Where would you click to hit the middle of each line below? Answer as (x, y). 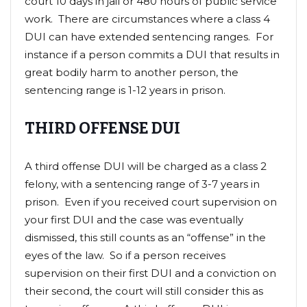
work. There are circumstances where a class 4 (147, 19)
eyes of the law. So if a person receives (125, 255)
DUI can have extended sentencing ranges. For (149, 36)
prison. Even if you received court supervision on (151, 201)
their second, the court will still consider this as (144, 291)
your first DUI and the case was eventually (134, 219)
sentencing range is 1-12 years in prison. (125, 90)
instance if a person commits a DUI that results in (152, 54)
